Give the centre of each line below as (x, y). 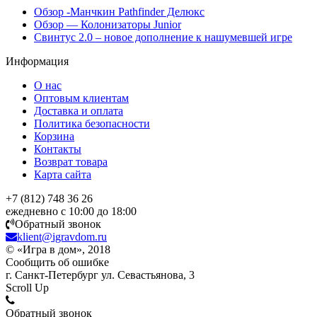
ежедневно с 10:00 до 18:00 (71, 212)
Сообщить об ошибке (57, 263)
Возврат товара (71, 162)
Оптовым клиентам (81, 98)
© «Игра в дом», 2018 (58, 250)
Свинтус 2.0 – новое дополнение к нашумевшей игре (163, 38)
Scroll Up (27, 288)
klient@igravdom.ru (62, 237)
